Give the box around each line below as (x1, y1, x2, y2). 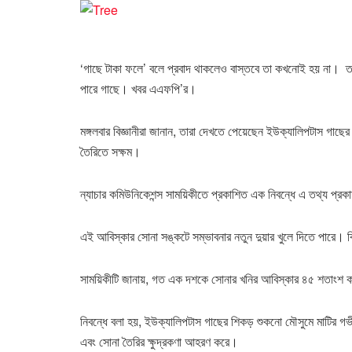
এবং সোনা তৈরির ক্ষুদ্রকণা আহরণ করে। (80, 332, 238, 350)
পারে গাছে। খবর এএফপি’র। (80, 79, 196, 97)
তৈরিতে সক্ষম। (80, 141, 141, 160)
